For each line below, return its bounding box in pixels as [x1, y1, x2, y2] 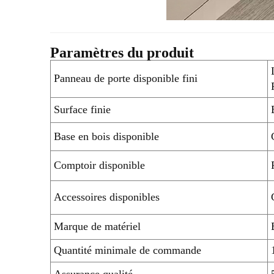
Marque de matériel [54, 220, 141, 232]
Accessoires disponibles [54, 190, 160, 203]
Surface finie [54, 103, 111, 116]
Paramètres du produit [50, 44, 194, 61]
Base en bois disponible [54, 130, 159, 143]
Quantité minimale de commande [54, 243, 201, 256]
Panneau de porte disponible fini [54, 72, 198, 84]
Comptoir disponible [54, 158, 145, 171]
